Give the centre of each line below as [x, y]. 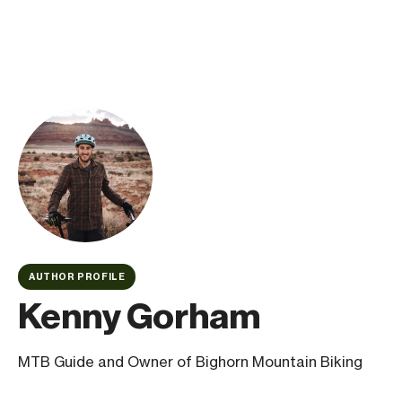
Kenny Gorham [139, 317]
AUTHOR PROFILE [77, 277]
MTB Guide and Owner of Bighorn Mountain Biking [190, 362]
